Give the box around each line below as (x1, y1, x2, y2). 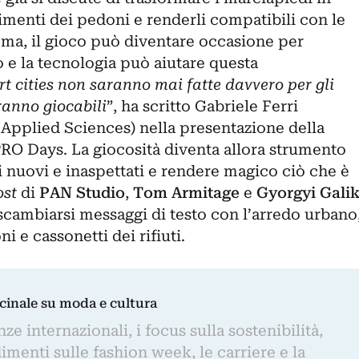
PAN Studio (38, 183, 125, 202)
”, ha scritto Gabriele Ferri (106, 96, 298, 115)
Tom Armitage (132, 183, 240, 202)
